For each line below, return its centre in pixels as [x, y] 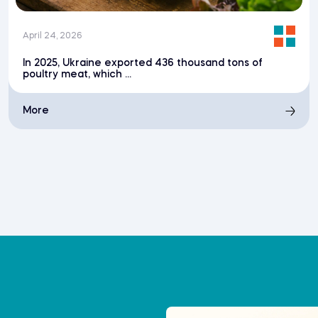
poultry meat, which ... [77, 75]
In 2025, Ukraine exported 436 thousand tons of [142, 64]
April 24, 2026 [52, 37]
